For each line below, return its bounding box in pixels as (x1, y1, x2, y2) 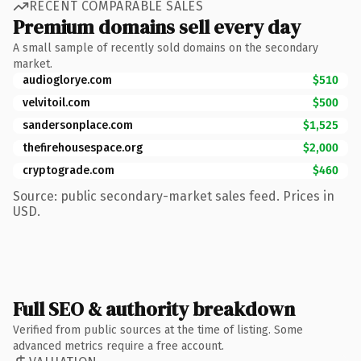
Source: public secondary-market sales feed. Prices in (13, 188, 334, 204)
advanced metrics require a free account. (13, 338, 224, 353)
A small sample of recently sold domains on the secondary (13, 40, 318, 55)
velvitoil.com (23, 95, 90, 110)
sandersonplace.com (23, 118, 133, 132)
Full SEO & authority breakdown (13, 295, 295, 322)
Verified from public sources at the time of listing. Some (13, 322, 303, 337)
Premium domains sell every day (13, 13, 301, 40)
